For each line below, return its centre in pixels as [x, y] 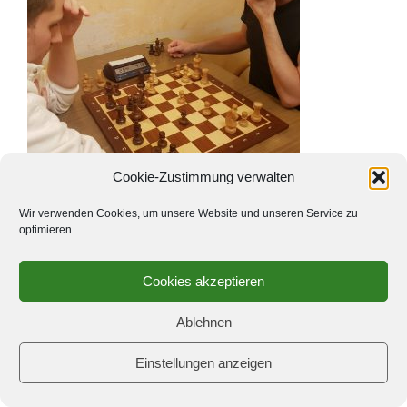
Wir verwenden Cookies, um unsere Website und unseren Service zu [189, 213]
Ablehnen [203, 322]
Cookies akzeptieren [203, 281]
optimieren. [47, 230]
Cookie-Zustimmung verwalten [203, 177]
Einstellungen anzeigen [203, 362]
